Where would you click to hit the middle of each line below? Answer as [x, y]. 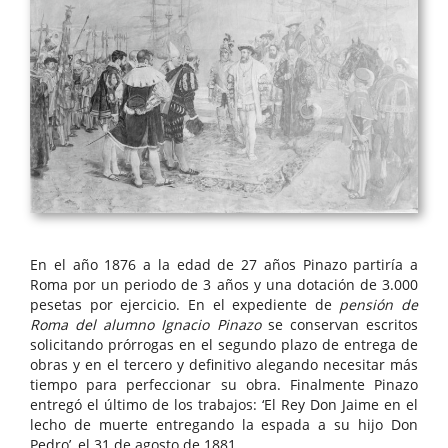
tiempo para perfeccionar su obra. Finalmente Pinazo [224, 385]
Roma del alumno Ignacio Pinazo [145, 325]
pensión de [378, 305]
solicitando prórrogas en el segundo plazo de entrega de [224, 345]
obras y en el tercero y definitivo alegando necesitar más [224, 365]
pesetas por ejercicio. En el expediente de [185, 305]
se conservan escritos [339, 325]
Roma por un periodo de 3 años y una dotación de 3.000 [224, 285]
